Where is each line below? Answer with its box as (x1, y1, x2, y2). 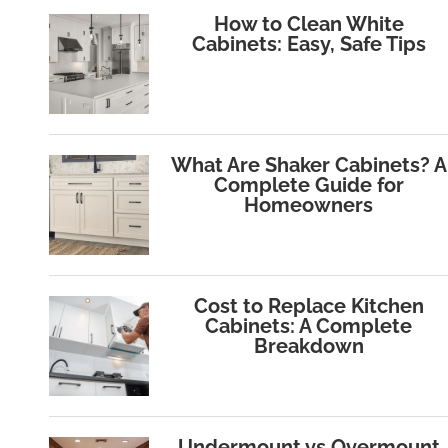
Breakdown (253, 334, 364, 359)
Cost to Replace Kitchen (193, 294, 424, 319)
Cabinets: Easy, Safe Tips (191, 32, 426, 57)
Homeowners (244, 193, 374, 218)
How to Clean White (213, 12, 404, 37)
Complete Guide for (213, 173, 404, 198)
